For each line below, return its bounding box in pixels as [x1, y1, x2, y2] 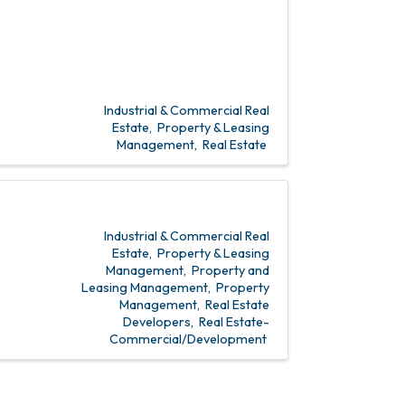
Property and [192, 261, 269, 278]
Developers [123, 313, 191, 330]
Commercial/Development [109, 330, 267, 347]
